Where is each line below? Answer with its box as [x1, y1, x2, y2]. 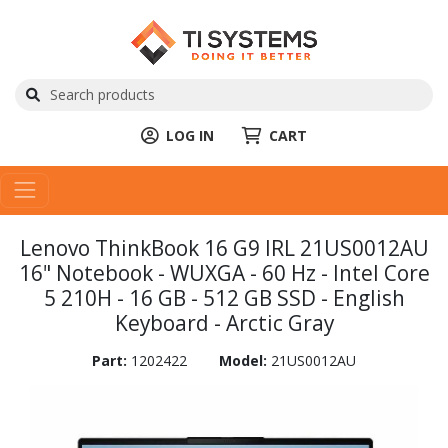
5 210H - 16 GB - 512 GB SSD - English [43, 283, 405, 312]
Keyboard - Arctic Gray [114, 308, 334, 337]
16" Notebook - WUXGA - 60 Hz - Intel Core [18, 258, 430, 287]
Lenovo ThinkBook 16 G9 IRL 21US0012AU [19, 233, 429, 262]
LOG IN [166, 125, 214, 145]
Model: [219, 350, 271, 370]
